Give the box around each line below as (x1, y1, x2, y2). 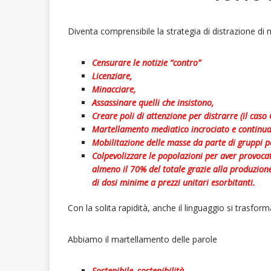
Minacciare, (92, 83, 135, 96)
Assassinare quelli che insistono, (92, 97, 214, 109)
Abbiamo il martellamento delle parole (68, 233, 217, 246)
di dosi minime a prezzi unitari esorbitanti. (92, 177, 255, 189)
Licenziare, (92, 70, 132, 82)
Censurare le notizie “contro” (92, 57, 201, 69)
